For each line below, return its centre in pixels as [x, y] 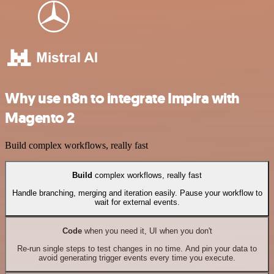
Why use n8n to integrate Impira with [122, 99]
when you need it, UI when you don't [147, 231]
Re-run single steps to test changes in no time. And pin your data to [137, 248]
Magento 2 [40, 118]
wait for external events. [137, 202]
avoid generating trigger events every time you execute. [137, 257]
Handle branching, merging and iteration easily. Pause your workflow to [137, 193]
